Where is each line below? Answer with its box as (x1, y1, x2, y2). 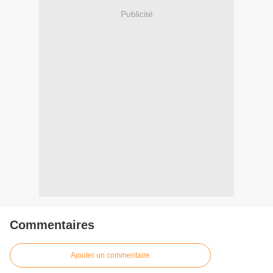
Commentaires (10, 218, 94, 232)
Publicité (120, 9, 153, 19)
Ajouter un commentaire (71, 251, 150, 260)
